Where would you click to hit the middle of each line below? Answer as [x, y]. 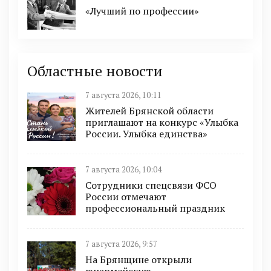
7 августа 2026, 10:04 [123, 170]
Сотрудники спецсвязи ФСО [151, 185]
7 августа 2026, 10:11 [123, 96]
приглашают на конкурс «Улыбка [162, 122]
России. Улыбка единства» [146, 134]
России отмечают [126, 197]
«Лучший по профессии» [142, 11]
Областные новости [95, 71]
